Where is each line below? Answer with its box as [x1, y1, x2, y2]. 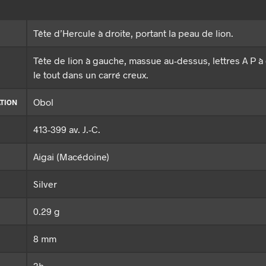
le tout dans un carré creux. [33, 69, 148, 81]
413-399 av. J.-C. [33, 123, 100, 135]
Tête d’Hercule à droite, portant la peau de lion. [33, 27, 233, 39]
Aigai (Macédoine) [33, 151, 109, 163]
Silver [33, 178, 57, 190]
